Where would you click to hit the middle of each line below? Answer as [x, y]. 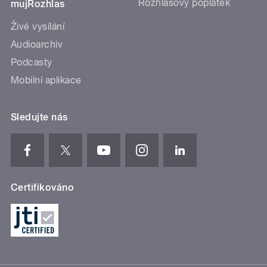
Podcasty [32, 62]
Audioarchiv [37, 44]
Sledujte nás [39, 117]
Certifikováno [43, 187]
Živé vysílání [38, 26]
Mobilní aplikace [46, 80]
